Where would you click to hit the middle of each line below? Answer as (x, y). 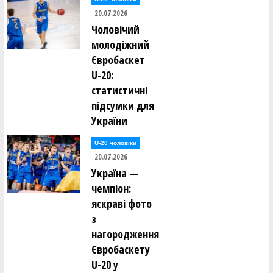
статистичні (119, 90)
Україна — (115, 173)
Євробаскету (121, 249)
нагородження (125, 234)
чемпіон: (111, 188)
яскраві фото (122, 204)
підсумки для (123, 105)
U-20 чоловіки (115, 143)
